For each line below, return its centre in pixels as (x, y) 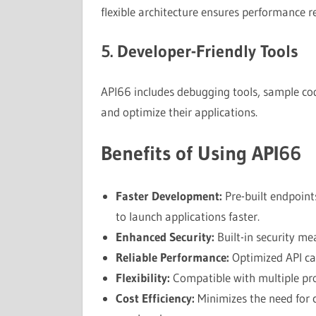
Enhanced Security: (165, 236)
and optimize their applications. (179, 111)
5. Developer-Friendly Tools (199, 51)
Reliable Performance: (172, 257)
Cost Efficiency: (155, 298)
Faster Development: (169, 195)
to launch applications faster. (187, 216)
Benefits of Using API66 (201, 153)
